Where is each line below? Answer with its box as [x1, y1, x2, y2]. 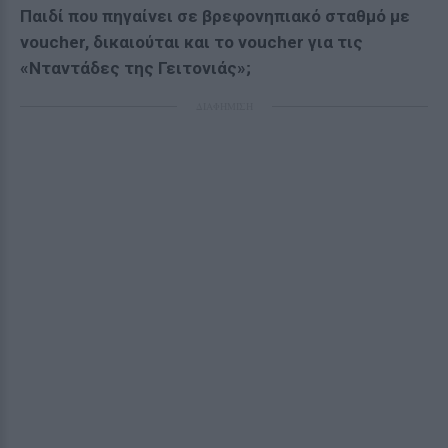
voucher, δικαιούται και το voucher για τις [20, 32, 363, 52]
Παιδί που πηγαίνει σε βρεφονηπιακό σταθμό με [20, 6, 410, 26]
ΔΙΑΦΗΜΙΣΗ [195, 99, 253, 113]
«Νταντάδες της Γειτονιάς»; [20, 58, 251, 78]
